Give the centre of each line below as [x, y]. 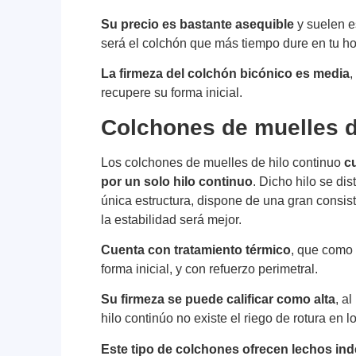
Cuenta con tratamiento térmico [196, 250]
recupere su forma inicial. [172, 93]
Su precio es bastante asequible [198, 24]
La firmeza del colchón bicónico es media [226, 74]
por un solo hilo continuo [177, 181]
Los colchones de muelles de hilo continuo [223, 162]
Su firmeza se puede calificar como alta [219, 300]
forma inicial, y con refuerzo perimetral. [210, 269]
